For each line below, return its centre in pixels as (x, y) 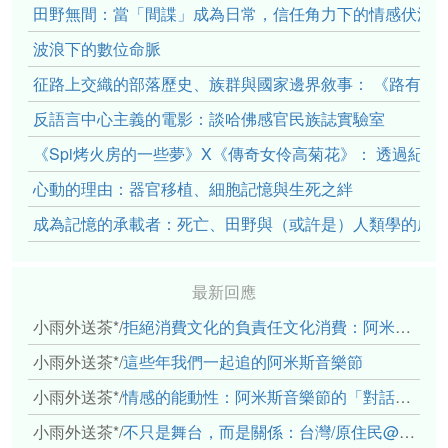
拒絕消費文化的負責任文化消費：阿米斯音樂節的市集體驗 (259, 326)
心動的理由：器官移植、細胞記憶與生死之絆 (193, 188)
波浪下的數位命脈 (97, 48)
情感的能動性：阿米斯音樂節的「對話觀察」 (259, 396)
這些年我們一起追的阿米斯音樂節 (243, 361)
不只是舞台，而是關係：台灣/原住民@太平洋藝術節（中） (261, 431)
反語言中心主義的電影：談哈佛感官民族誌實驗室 (209, 118)
